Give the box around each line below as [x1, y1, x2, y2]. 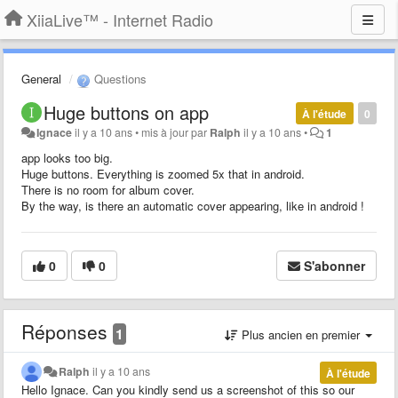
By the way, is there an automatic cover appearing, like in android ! [21, 196, 364, 214]
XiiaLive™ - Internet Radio [27, 8, 213, 31]
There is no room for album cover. [21, 180, 195, 198]
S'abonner [304, 256, 365, 275]
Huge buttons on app [44, 99, 209, 125]
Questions [91, 70, 147, 87]
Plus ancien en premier [238, 325, 363, 343]
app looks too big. [21, 148, 113, 166]
